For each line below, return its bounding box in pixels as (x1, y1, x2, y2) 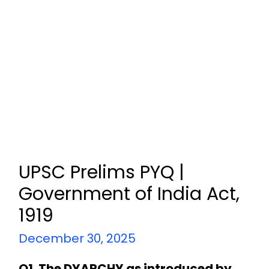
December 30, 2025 (18, 229, 136, 247)
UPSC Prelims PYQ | (18, 159, 184, 185)
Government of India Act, (18, 181, 240, 207)
